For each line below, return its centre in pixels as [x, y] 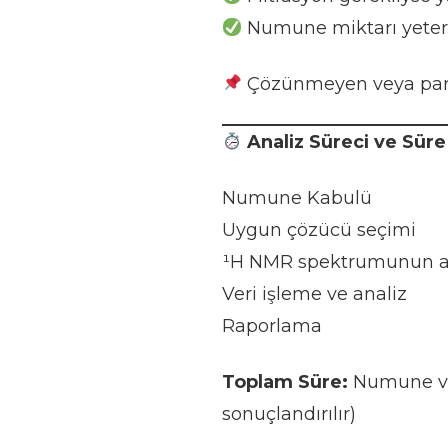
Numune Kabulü [296, 198]
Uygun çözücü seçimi [318, 230]
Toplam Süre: [284, 382]
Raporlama [271, 326]
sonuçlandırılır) [288, 414]
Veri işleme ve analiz [314, 294]
